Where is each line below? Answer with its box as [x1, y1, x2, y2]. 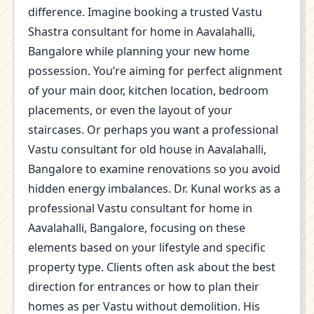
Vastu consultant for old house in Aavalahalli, [28, 142, 266, 157]
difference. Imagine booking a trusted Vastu [28, 4, 262, 20]
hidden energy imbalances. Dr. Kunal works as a [28, 181, 280, 196]
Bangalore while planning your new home [28, 43, 250, 59]
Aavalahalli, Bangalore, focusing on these [28, 220, 245, 235]
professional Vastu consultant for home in [28, 200, 252, 216]
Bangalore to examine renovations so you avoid [28, 161, 280, 177]
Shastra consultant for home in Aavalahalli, [28, 24, 255, 39]
